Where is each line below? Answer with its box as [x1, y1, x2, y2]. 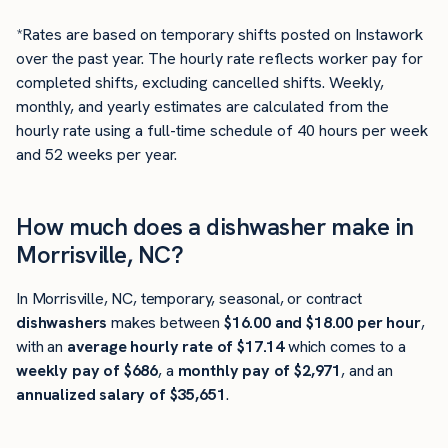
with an [16, 335, 67, 357]
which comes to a [284, 335, 406, 357]
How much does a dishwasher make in [16, 211, 414, 243]
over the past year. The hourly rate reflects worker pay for [16, 48, 423, 70]
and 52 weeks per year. [16, 144, 177, 166]
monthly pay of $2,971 [177, 359, 342, 381]
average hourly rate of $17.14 [66, 335, 285, 357]
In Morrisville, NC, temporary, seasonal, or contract [16, 287, 362, 309]
